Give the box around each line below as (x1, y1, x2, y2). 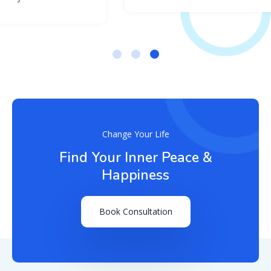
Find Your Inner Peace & (59, 143, 212, 162)
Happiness (102, 160, 169, 180)
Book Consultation (99, 200, 172, 212)
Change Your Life (102, 123, 169, 135)
